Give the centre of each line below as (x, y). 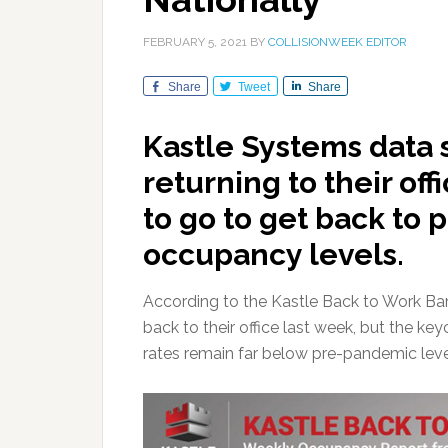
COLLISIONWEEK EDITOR (337, 42)
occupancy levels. (273, 254)
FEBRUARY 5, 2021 (195, 42)
